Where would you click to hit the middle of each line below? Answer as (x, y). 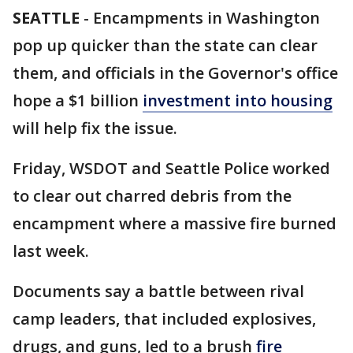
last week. (51, 251)
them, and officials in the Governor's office (175, 73)
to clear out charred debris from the (152, 196)
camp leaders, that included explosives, (164, 319)
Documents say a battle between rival (158, 291)
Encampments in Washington (206, 18)
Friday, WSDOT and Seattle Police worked (171, 168)
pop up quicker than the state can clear (165, 45)
